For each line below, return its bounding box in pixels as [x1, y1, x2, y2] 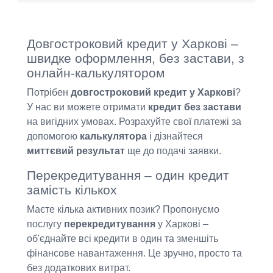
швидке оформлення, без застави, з [26, 51, 244, 66]
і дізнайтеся [146, 131, 203, 142]
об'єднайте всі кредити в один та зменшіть [26, 233, 218, 244]
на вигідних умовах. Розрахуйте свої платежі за [26, 116, 241, 127]
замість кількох [26, 183, 117, 197]
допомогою [26, 131, 80, 142]
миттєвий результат [26, 146, 125, 157]
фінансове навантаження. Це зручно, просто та [26, 248, 242, 259]
